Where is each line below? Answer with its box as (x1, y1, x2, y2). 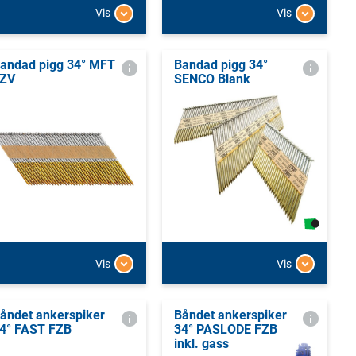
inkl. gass (173, 336, 229, 352)
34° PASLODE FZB (173, 322, 277, 338)
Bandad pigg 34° (173, 56, 268, 72)
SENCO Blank (173, 71, 250, 87)
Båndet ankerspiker (173, 308, 287, 323)
